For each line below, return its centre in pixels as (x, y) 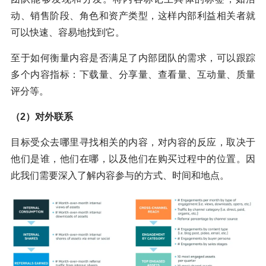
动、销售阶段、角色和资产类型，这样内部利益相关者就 (133, 15)
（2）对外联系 (42, 116)
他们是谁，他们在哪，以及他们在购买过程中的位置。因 (133, 159)
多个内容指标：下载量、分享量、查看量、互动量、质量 (133, 74)
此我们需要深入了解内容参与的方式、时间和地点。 (120, 175)
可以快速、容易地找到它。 (68, 32)
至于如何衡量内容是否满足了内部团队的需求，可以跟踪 (133, 58)
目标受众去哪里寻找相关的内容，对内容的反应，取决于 (133, 142)
